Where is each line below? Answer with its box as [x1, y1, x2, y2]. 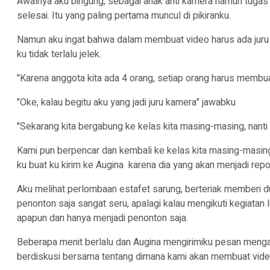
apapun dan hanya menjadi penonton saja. [17, 211, 190, 225]
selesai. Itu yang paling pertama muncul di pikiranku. [17, 8, 233, 23]
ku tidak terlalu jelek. [17, 47, 101, 61]
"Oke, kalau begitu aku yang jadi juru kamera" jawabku [17, 95, 238, 110]
